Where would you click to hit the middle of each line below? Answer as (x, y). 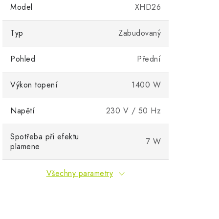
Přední (149, 59)
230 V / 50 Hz (133, 110)
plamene (25, 146)
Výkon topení (34, 85)
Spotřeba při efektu (45, 136)
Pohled (23, 59)
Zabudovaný (140, 33)
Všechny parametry (79, 173)
